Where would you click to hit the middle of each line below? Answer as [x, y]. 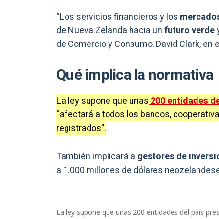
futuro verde [188, 31]
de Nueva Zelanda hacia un [109, 31]
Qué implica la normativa [135, 76]
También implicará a [96, 157]
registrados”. [81, 129]
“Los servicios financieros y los [118, 17]
